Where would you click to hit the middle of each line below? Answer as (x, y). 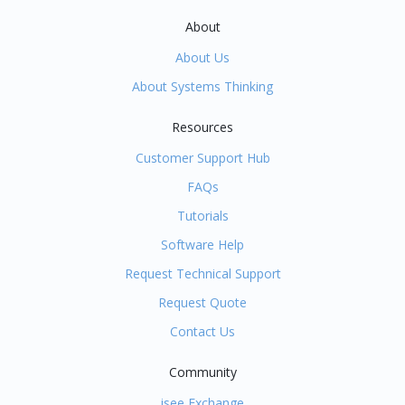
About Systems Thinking (202, 87)
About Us (202, 58)
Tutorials (202, 216)
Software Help (202, 245)
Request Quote (202, 303)
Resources (202, 127)
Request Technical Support (202, 274)
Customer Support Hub (202, 158)
